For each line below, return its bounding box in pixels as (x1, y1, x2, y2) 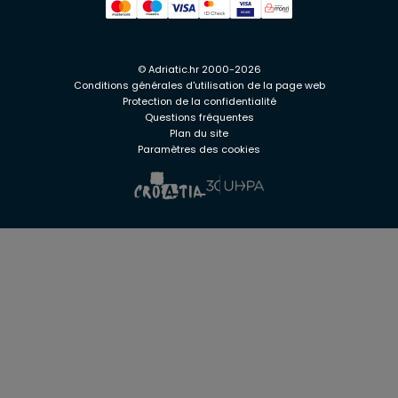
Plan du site (170, 125, 228, 140)
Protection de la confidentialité (122, 93, 276, 108)
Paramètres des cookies (138, 141, 260, 156)
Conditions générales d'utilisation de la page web (73, 77, 325, 92)
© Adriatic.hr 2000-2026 (137, 61, 261, 76)
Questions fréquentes (144, 109, 254, 124)
